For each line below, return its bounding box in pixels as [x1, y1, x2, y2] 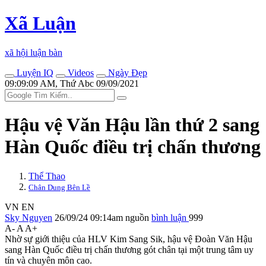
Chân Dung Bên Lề [28, 182, 90, 192]
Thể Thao [28, 170, 65, 181]
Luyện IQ [14, 67, 53, 78]
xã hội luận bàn [5, 47, 62, 58]
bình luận [151, 212, 189, 223]
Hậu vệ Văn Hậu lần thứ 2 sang [5, 114, 259, 136]
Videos [65, 67, 94, 78]
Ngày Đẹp [106, 67, 147, 78]
